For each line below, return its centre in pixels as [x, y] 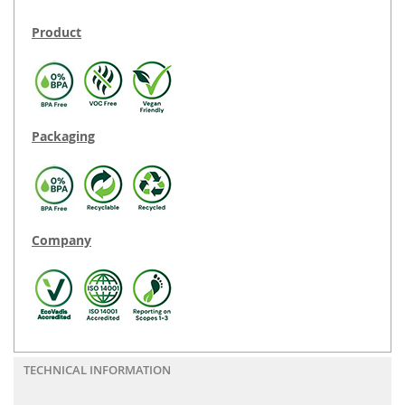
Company [61, 240]
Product [57, 33]
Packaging [63, 137]
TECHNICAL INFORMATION [97, 370]
